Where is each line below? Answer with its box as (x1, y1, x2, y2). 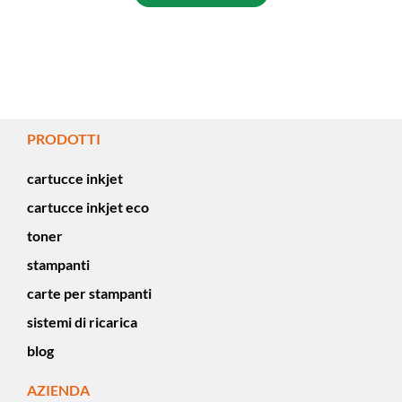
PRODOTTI (27, 130, 100, 148)
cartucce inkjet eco (27, 198, 149, 216)
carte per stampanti (27, 284, 152, 302)
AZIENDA (27, 381, 90, 399)
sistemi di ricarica (27, 313, 137, 331)
